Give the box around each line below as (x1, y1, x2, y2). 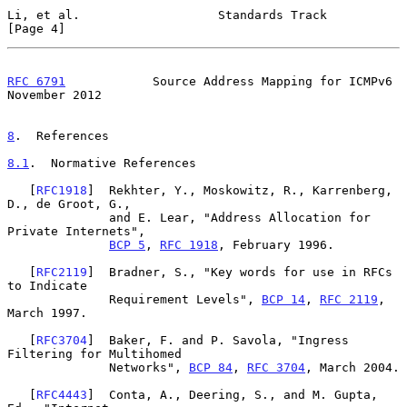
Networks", (109, 360, 189, 374)
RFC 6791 (7, 74, 65, 88)
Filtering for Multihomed (7, 346, 182, 361)
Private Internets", (7, 223, 145, 238)
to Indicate (7, 278, 87, 293)
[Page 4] (7, 21, 65, 35)
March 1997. (7, 305, 87, 320)
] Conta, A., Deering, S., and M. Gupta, (87, 387, 378, 402)
